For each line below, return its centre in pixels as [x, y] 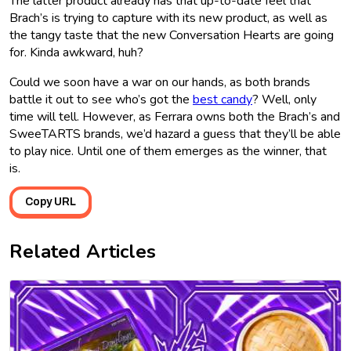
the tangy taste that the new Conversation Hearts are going [172, 36]
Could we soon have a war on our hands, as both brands [160, 83]
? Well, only [284, 100]
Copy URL [51, 202]
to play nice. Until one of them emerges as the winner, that [168, 152]
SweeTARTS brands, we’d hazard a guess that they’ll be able [175, 134]
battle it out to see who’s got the [101, 100]
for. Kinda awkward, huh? [76, 53]
